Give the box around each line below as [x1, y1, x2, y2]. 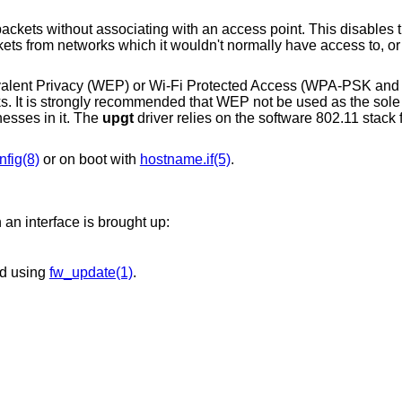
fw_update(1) [48, 264, 133, 280]
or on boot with [39, 151, 140, 167]
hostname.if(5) [139, 151, 231, 167]
